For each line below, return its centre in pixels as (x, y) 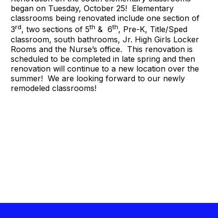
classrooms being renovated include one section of (105, 18)
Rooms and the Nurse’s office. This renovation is (102, 49)
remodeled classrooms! (54, 88)
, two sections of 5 (56, 29)
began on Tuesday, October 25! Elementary (92, 9)
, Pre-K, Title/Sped (153, 29)
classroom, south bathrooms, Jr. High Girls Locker (105, 39)
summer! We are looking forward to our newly (98, 78)
